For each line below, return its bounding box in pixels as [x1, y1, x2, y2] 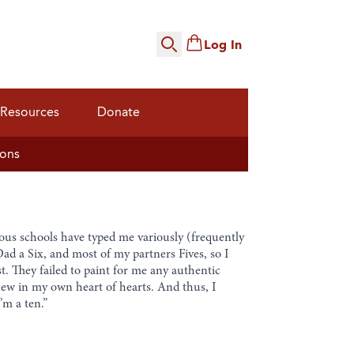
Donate [97, 103, 140, 122]
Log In [203, 36, 242, 55]
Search [155, 43, 196, 64]
